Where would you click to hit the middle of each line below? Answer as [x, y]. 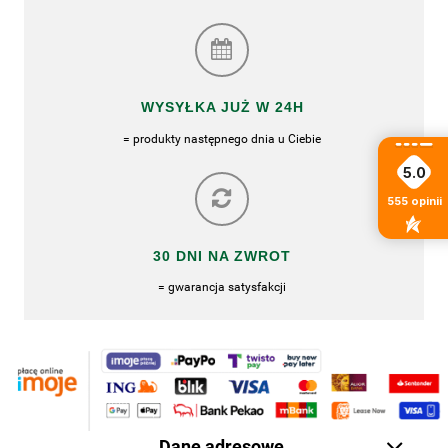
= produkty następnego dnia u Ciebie [222, 138]
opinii [426, 200]
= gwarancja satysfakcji [222, 287]
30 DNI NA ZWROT [222, 255]
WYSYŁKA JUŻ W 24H [222, 107]
